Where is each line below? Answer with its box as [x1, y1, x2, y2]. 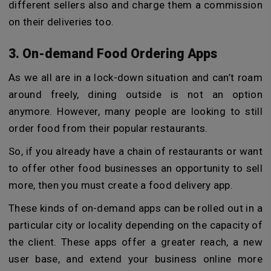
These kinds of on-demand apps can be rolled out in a [8, 202, 263, 215]
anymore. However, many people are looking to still [8, 105, 263, 118]
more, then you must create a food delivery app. [8, 179, 233, 192]
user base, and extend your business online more [8, 253, 263, 266]
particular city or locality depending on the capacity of [8, 219, 263, 232]
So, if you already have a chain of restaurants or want [8, 145, 263, 158]
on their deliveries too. [8, 15, 114, 28]
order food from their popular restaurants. [8, 122, 208, 135]
